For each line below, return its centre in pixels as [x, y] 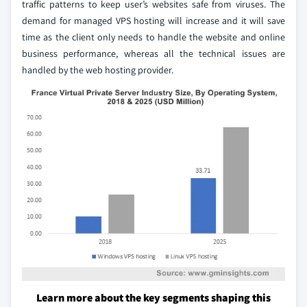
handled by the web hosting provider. [98, 70]
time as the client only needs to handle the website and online [153, 37]
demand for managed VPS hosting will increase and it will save [153, 21]
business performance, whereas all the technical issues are [153, 53]
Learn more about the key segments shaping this [153, 298]
